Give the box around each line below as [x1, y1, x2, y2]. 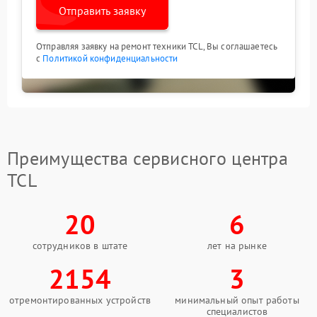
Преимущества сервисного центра [7, 146, 288, 170]
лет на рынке [207, 239, 267, 252]
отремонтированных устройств [8, 294, 151, 306]
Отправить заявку [59, 4, 146, 18]
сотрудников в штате [32, 239, 128, 252]
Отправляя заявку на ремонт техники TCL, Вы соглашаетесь [36, 40, 278, 52]
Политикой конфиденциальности [42, 52, 178, 64]
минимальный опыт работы [175, 294, 299, 306]
